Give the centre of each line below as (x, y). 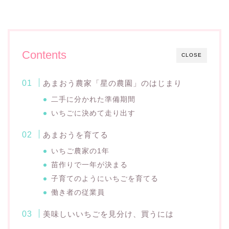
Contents (44, 55)
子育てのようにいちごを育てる (105, 179)
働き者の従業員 (78, 193)
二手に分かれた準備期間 (94, 100)
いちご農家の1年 (81, 151)
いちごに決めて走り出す (94, 113)
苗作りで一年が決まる (90, 165)
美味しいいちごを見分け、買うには (109, 214)
